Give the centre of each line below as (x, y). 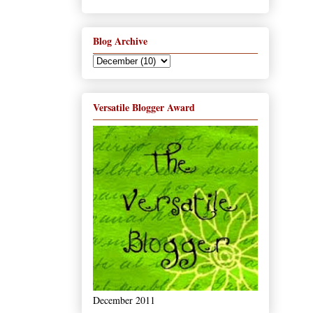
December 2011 (124, 300)
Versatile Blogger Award (144, 107)
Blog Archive (120, 41)
